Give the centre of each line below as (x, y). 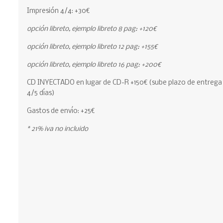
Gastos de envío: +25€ (61, 111)
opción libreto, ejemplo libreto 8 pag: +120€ (92, 29)
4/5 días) (41, 93)
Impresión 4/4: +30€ (58, 11)
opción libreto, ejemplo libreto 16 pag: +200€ (94, 65)
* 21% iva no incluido (58, 129)
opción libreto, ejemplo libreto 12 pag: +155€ (92, 47)
